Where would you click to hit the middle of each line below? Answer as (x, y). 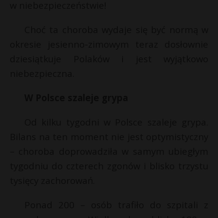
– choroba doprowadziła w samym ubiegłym (109, 151)
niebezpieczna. (42, 73)
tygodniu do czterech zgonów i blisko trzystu (109, 166)
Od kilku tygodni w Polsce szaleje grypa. (116, 122)
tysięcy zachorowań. (52, 180)
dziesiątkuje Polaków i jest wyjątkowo (109, 59)
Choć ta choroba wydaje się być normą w (116, 29)
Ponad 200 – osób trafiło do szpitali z (116, 205)
